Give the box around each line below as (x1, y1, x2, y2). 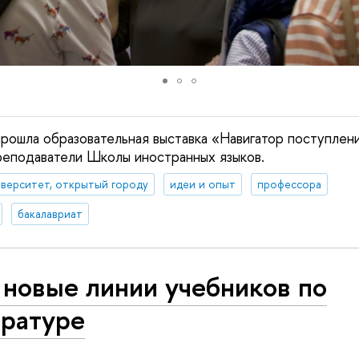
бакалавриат (17, 205, 83, 221)
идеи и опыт (169, 176, 236, 192)
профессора (256, 176, 321, 192)
